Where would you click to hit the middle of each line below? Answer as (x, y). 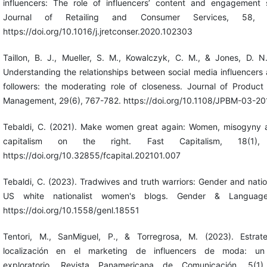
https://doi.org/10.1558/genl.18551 (71, 210)
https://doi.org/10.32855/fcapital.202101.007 (91, 155)
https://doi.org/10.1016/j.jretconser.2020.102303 (97, 31)
